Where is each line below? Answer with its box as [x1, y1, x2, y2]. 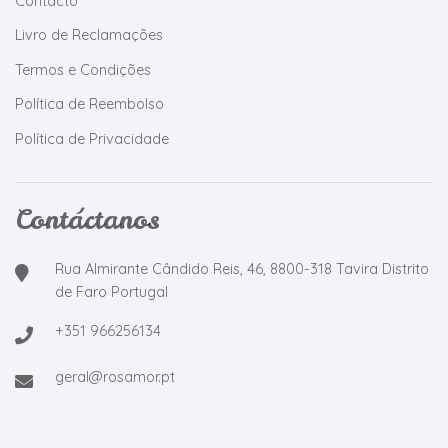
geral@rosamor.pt [55, 368, 175, 387]
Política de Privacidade [15, 129, 169, 148]
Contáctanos [15, 201, 160, 239]
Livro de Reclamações [15, 26, 163, 45]
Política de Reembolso [15, 95, 164, 114]
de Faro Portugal [55, 283, 168, 302]
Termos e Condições [15, 60, 151, 79]
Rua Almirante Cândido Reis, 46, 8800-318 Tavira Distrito [55, 260, 429, 279]
